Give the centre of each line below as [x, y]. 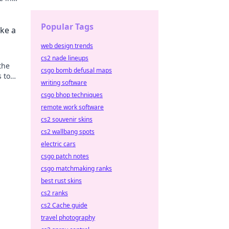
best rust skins [61, 181]
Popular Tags [67, 27]
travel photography [68, 217]
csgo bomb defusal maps [76, 70]
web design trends [67, 46]
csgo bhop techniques [72, 95]
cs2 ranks [54, 193]
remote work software [72, 107]
